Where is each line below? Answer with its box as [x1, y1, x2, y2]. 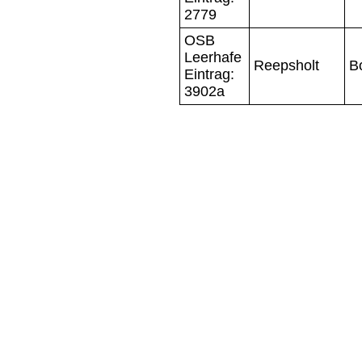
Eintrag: [184, 65, 234, 82]
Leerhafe [184, 48, 242, 65]
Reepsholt [254, 57, 319, 74]
